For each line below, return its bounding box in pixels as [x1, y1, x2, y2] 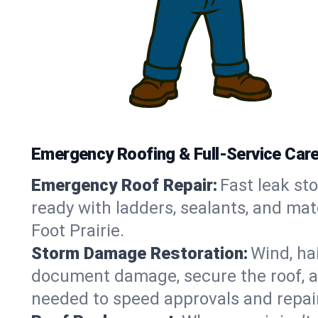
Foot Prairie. [31, 221, 124, 241]
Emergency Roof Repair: [31, 175, 217, 195]
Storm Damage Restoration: [31, 243, 248, 263]
